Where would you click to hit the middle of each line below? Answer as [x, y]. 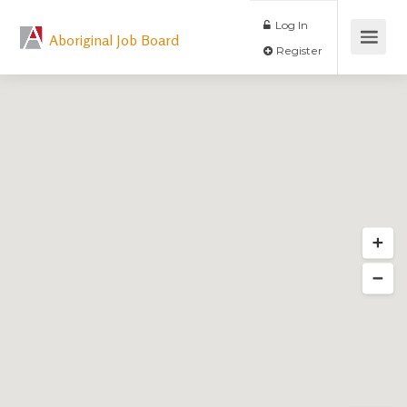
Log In [342, 29]
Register [351, 59]
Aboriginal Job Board [114, 40]
